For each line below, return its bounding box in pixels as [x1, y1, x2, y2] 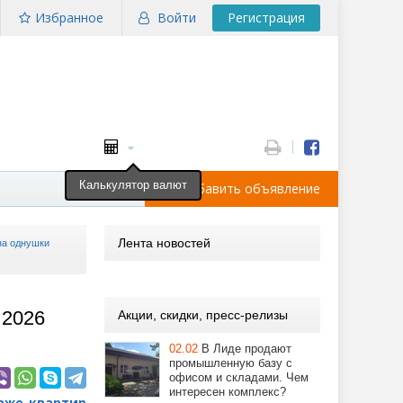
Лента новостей [118, 236, 210, 250]
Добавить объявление [180, 180, 320, 197]
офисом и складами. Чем [169, 371, 309, 384]
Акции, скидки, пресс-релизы [118, 308, 288, 322]
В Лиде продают [201, 342, 291, 355]
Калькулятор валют [79, 178, 187, 193]
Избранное [35, 9, 103, 26]
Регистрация [228, 9, 305, 26]
